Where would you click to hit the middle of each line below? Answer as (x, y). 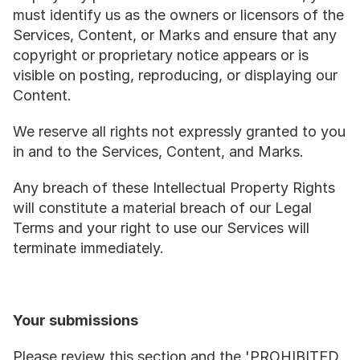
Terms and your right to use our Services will (161, 228)
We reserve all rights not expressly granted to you (179, 131)
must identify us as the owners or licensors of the (178, 15)
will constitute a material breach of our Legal (162, 208)
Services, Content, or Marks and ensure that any (175, 35)
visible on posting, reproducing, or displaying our (175, 75)
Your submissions (76, 320)
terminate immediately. (88, 248)
